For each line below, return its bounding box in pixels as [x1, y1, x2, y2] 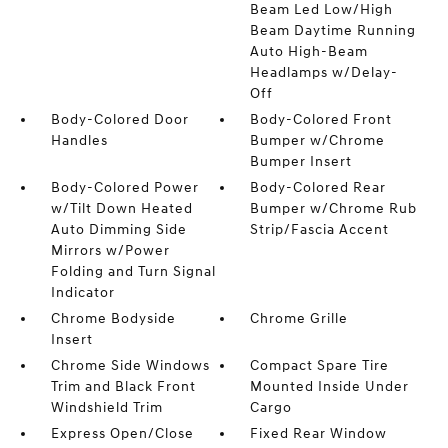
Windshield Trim [50, 399, 163, 417]
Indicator [50, 284, 115, 302]
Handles [50, 132, 108, 150]
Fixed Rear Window [250, 425, 388, 443]
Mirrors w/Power [50, 242, 170, 260]
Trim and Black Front [50, 378, 196, 396]
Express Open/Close [50, 425, 194, 443]
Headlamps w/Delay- [250, 64, 399, 82]
